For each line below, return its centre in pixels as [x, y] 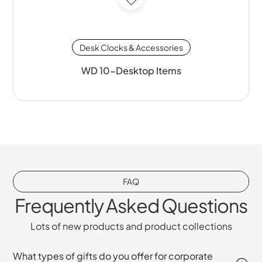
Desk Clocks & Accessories [131, 47]
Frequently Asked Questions [131, 206]
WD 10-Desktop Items [131, 70]
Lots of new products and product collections [131, 226]
